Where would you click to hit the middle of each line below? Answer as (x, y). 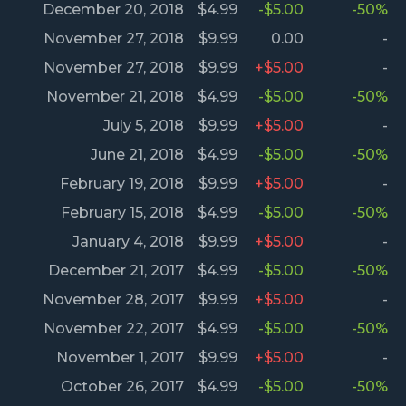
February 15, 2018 (122, 213)
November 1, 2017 (120, 358)
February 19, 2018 (122, 184)
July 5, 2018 (144, 126)
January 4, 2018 (128, 242)
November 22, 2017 (114, 329)
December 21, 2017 (116, 271)
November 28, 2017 (113, 300)
